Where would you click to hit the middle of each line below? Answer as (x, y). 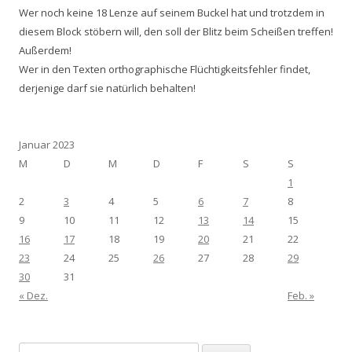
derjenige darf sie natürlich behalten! (107, 88)
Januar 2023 (47, 144)
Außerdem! (45, 50)
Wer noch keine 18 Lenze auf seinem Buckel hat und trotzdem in (172, 12)
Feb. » (301, 295)
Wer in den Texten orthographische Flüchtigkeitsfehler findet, (165, 69)
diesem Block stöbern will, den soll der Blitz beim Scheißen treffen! (176, 31)
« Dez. (33, 295)
